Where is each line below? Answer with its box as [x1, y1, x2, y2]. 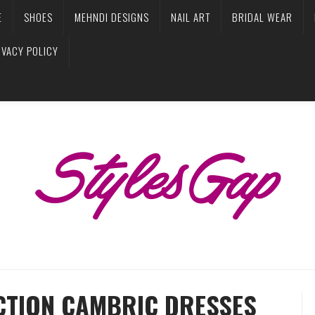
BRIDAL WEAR [232, 9, 292, 25]
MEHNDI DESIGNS [75, 9, 149, 25]
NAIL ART [171, 9, 210, 25]
